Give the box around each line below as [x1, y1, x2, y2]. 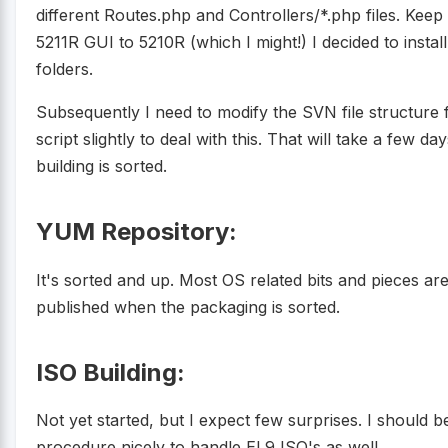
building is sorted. [36, 156, 167, 177]
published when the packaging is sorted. [36, 296, 340, 317]
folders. [36, 59, 93, 80]
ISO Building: [36, 357, 185, 387]
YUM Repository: [36, 217, 237, 247]
